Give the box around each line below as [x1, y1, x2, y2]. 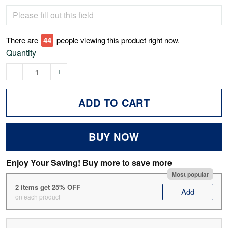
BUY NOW [89, 129, 139, 145]
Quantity [6, 47, 36, 59]
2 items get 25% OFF [15, 182, 80, 192]
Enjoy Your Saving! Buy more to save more [6, 157, 172, 169]
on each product [15, 192, 60, 201]
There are [6, 35, 38, 46]
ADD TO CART [78, 95, 150, 110]
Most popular [171, 169, 209, 179]
